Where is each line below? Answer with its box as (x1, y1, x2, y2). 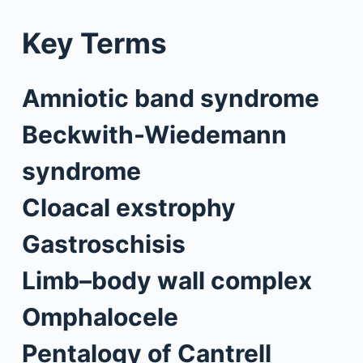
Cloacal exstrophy (21, 193, 236, 222)
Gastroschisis (21, 229, 186, 258)
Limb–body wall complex (21, 266, 312, 295)
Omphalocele (21, 302, 178, 331)
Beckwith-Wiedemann (21, 120, 287, 149)
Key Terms (21, 25, 167, 60)
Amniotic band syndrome (21, 83, 319, 113)
